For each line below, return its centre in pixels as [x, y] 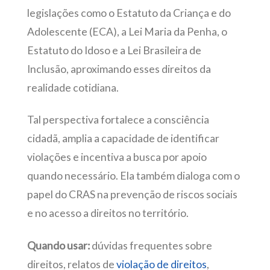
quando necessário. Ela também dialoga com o [133, 176]
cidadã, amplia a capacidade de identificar [123, 139]
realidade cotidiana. [73, 87]
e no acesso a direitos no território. [108, 213]
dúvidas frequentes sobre [151, 245]
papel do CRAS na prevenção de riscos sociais [132, 195]
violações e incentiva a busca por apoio [117, 157]
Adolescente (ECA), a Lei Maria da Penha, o [127, 31]
